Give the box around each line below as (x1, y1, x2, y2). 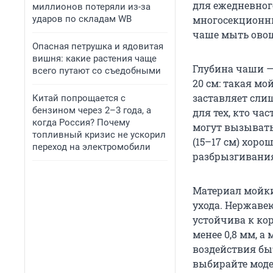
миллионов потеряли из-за (32, 1, 151, 12)
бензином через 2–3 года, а (32, 105, 151, 116)
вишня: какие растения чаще (32, 53, 157, 64)
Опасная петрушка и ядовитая (32, 41, 163, 52)
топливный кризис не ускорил (32, 129, 166, 140)
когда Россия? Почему (32, 117, 130, 128)
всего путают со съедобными (32, 65, 161, 76)
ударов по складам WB (32, 13, 132, 24)
